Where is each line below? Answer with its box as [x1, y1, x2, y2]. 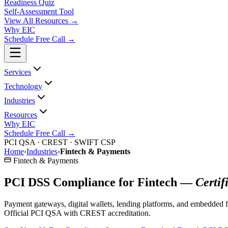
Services [4, 68, 31, 76]
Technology [4, 82, 42, 91]
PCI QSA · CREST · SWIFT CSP [4, 138, 116, 147]
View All [4, 16, 35, 25]
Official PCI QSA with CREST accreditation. [4, 208, 151, 217]
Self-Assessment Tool [4, 7, 74, 16]
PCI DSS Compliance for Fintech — [4, 175, 195, 189]
